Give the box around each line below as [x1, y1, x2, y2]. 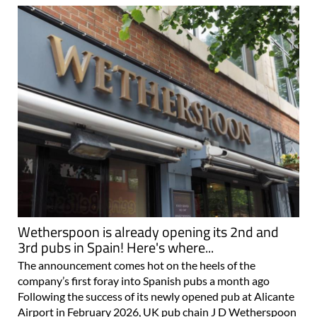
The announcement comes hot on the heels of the [18, 258, 255, 272]
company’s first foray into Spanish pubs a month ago [18, 273, 270, 287]
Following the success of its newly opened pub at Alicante [18, 289, 294, 303]
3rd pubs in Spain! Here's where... [18, 236, 214, 258]
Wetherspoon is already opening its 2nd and [18, 220, 279, 243]
